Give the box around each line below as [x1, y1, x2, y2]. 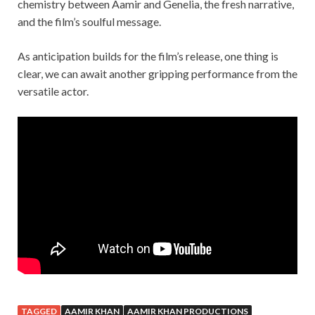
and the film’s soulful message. [18, 14, 161, 28]
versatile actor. [18, 84, 89, 98]
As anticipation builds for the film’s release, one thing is [18, 49, 278, 63]
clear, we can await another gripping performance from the [18, 66, 297, 80]
